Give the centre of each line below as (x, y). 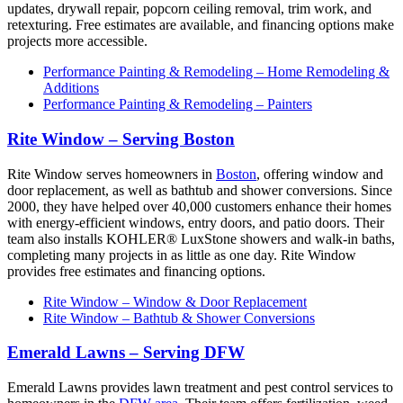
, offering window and (320, 174)
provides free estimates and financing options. (136, 271)
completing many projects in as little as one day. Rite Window (182, 255)
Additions (71, 88)
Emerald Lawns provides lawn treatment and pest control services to (200, 388)
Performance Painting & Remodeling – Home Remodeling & (216, 72)
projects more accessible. (77, 41)
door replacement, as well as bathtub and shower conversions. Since (200, 190)
